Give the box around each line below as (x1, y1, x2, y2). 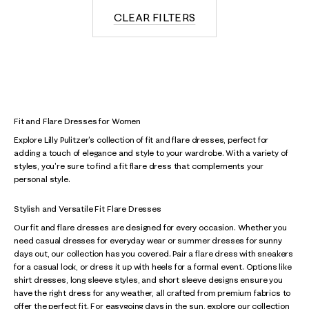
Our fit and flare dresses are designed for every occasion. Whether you (14, 222, 287, 232)
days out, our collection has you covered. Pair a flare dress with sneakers (14, 248, 294, 259)
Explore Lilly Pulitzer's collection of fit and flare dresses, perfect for (14, 134, 269, 145)
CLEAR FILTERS (113, 10, 196, 24)
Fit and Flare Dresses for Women (14, 116, 141, 126)
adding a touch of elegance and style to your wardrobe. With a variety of (14, 148, 288, 158)
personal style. (14, 174, 70, 184)
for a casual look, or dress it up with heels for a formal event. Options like (14, 261, 292, 272)
